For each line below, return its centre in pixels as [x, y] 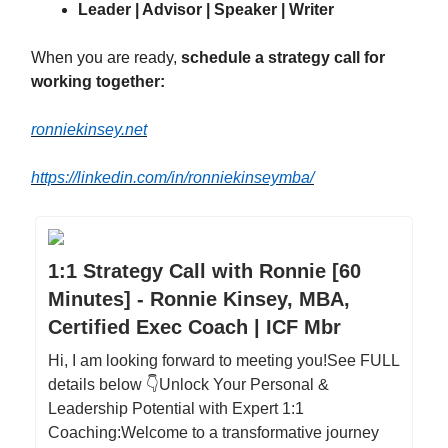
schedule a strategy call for [283, 57]
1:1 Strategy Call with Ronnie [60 [204, 271]
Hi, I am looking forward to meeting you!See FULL [223, 360]
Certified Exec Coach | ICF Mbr [194, 327]
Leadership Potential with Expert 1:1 [176, 408]
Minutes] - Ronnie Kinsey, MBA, [199, 299]
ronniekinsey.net [89, 129]
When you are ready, [106, 57]
